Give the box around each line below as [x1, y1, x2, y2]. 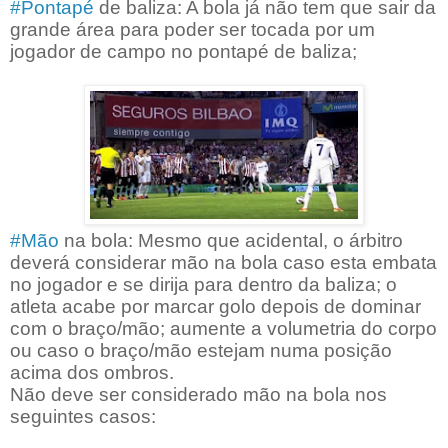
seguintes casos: [10, 406, 156, 428]
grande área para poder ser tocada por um [10, 19, 375, 41]
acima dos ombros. [10, 362, 174, 384]
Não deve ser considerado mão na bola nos [10, 384, 387, 406]
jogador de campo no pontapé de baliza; [10, 41, 357, 63]
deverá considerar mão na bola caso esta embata [10, 252, 437, 274]
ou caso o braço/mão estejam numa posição [10, 340, 392, 362]
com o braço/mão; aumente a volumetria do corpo [10, 318, 437, 340]
